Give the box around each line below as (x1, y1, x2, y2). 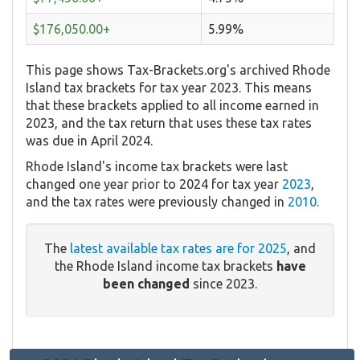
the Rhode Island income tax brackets (54, 258, 276, 273)
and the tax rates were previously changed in (26, 194, 288, 209)
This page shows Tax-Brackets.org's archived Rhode (26, 62, 330, 77)
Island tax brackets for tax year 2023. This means (26, 80, 312, 95)
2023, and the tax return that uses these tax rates (26, 115, 312, 130)
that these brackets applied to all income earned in (26, 97, 319, 112)
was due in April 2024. (26, 133, 153, 148)
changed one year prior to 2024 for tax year (26, 176, 282, 191)
